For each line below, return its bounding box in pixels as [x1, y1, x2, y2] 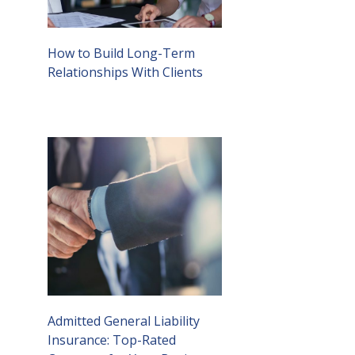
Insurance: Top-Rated [48, 331, 176, 349]
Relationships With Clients [48, 63, 203, 82]
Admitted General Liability [48, 312, 200, 330]
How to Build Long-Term [48, 44, 195, 63]
